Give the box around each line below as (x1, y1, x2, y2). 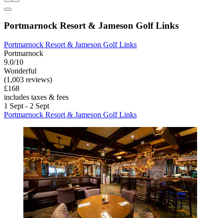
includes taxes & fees (4, 92, 69, 101)
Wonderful (4, 66, 36, 75)
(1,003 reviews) (4, 75, 52, 84)
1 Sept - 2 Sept (4, 101, 49, 110)
